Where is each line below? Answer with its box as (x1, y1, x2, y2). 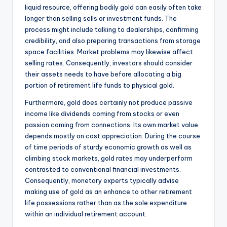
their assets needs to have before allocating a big (25, 70, 181, 79)
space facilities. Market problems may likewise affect (25, 48, 193, 56)
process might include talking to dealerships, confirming (25, 25, 199, 34)
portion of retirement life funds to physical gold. (25, 81, 174, 90)
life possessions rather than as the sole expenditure (25, 199, 187, 207)
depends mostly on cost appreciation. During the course (25, 132, 200, 140)
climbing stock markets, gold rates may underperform (25, 154, 193, 163)
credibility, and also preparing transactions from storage (25, 36, 201, 45)
